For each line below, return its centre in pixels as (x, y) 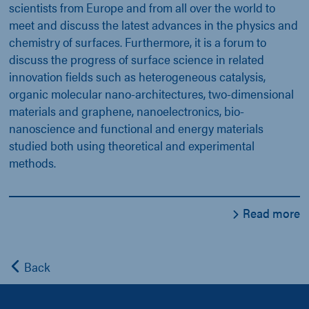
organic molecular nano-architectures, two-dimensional (151, 93)
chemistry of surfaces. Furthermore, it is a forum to (138, 41)
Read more (270, 212)
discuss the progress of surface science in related (137, 59)
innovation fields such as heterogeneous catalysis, (137, 76)
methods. (32, 162)
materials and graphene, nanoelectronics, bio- (127, 110)
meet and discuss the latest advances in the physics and (153, 24)
